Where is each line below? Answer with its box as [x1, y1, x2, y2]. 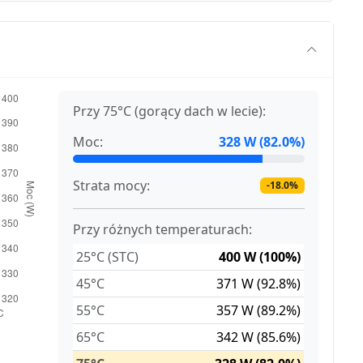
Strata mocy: [73, 177, 151, 195]
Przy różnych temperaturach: [73, 220, 253, 239]
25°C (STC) [76, 248, 139, 267]
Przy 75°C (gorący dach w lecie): [73, 102, 267, 121]
